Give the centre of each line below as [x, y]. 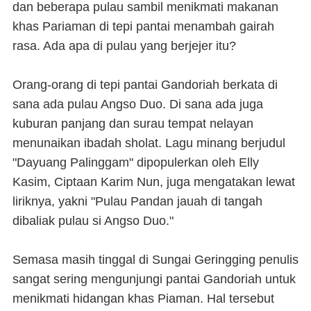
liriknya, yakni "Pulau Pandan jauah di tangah [137, 201]
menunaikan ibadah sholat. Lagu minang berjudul [149, 143]
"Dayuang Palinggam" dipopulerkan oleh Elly [136, 162]
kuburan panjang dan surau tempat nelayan [133, 124]
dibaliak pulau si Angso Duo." [93, 221]
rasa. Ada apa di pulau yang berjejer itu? [124, 46]
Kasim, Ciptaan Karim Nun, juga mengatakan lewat [154, 182]
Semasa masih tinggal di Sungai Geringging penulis [155, 260]
